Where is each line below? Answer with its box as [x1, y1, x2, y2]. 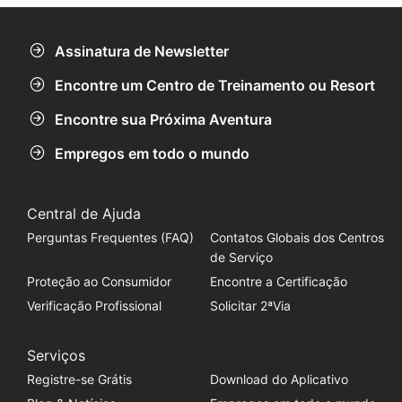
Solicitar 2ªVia [209, 297, 291, 313]
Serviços [26, 345, 85, 364]
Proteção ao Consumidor [26, 273, 171, 289]
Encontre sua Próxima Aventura [55, 110, 272, 129]
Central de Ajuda [26, 204, 141, 223]
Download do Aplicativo [209, 371, 348, 387]
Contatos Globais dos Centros [209, 229, 384, 245]
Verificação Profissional [26, 297, 162, 313]
